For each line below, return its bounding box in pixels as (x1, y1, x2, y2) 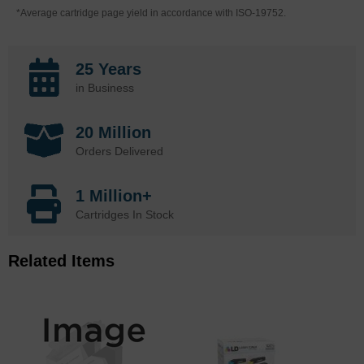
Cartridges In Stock (76, 207, 174, 221)
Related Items (8, 251, 115, 270)
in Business (76, 80, 134, 94)
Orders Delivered (76, 144, 163, 158)
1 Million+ (76, 186, 152, 205)
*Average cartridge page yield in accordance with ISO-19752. (16, 6, 286, 19)
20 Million (76, 123, 151, 141)
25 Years (76, 59, 141, 78)
